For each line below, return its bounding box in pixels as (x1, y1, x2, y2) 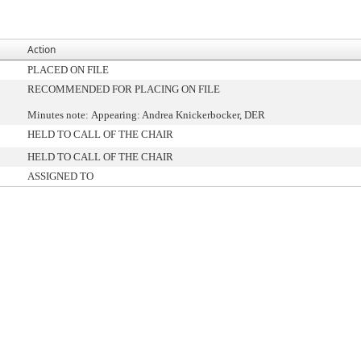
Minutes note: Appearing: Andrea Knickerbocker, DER (27, 109, 265, 121)
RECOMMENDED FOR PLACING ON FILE (27, 83, 220, 95)
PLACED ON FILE (27, 64, 109, 76)
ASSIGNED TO (27, 170, 93, 182)
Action (27, 43, 56, 56)
